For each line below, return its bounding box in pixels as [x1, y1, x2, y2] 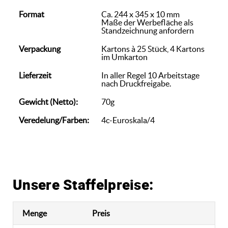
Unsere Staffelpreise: [13, 175, 154, 194]
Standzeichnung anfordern [101, 26, 194, 35]
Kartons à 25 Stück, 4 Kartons [101, 44, 205, 53]
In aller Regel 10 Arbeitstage [101, 71, 199, 80]
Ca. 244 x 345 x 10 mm [101, 10, 180, 19]
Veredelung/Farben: [19, 116, 89, 125]
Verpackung [19, 44, 61, 53]
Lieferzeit [19, 71, 51, 80]
